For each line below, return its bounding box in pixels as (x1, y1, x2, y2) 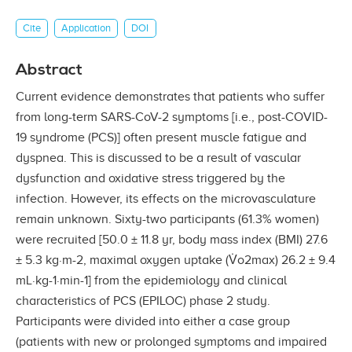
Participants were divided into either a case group (16, 313, 290, 328)
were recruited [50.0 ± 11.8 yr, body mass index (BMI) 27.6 (16, 232, 328, 247)
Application (61, 22, 112, 35)
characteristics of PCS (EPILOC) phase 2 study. (16, 293, 270, 308)
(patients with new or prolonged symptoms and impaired (16, 334, 327, 349)
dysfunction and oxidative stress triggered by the (16, 170, 285, 185)
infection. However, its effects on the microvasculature (16, 191, 316, 206)
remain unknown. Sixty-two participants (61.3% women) (16, 211, 319, 226)
